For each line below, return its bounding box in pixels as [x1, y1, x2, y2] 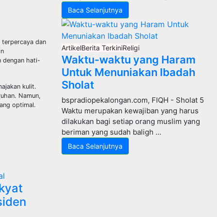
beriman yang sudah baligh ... [62, 127, 161, 137]
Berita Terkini [81, 44, 123, 52]
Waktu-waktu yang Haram [62, 53, 196, 66]
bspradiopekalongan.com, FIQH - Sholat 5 [62, 95, 204, 105]
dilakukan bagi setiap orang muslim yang [62, 117, 200, 126]
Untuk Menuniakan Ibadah [62, 66, 195, 78]
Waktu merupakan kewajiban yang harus [62, 106, 199, 115]
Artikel [62, 44, 81, 52]
